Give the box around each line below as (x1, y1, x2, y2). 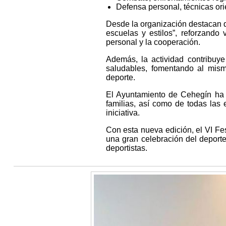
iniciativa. (105, 108, 140, 118)
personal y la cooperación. (105, 38, 200, 47)
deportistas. (105, 144, 147, 153)
